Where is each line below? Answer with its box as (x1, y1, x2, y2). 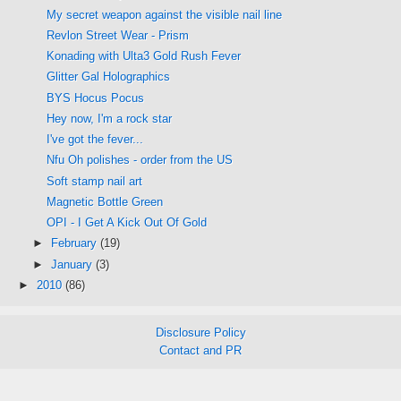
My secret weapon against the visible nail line (47, 7, 283, 21)
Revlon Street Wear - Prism (47, 28, 190, 42)
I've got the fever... (47, 132, 144, 147)
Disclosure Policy (155, 326, 246, 340)
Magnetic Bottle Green (47, 194, 164, 209)
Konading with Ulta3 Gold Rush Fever (47, 49, 242, 64)
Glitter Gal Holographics (47, 70, 171, 84)
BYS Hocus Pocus (47, 90, 145, 105)
